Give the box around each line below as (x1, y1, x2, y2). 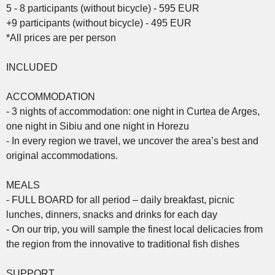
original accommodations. (6, 150, 118, 161)
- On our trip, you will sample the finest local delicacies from (6, 223, 263, 234)
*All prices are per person (6, 32, 116, 43)
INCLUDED (6, 61, 58, 72)
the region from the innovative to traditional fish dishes (6, 238, 239, 249)
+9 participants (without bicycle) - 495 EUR (6, 17, 192, 28)
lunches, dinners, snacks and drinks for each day (6, 209, 217, 220)
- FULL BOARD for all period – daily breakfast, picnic (6, 194, 234, 205)
